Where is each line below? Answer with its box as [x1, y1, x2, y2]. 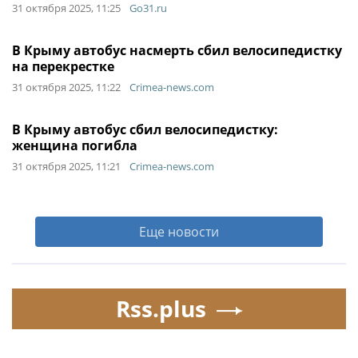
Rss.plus [115, 293, 206, 324]
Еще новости [139, 223, 219, 241]
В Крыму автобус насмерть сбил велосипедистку [12, 42, 342, 59]
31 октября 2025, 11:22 [12, 80, 121, 94]
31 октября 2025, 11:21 [12, 159, 121, 173]
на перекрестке [12, 58, 114, 75]
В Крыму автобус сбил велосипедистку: [12, 121, 278, 138]
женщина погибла [12, 137, 137, 154]
